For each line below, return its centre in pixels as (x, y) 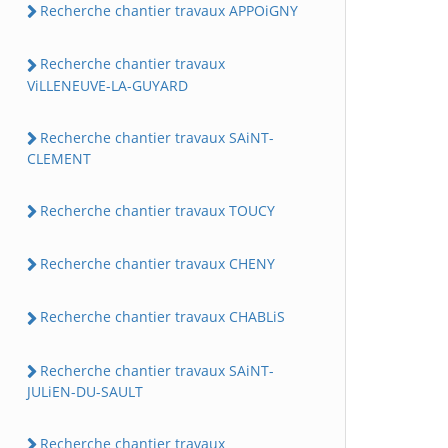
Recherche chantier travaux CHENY (157, 264)
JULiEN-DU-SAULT (85, 391)
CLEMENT (59, 158)
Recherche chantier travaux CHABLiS (162, 317)
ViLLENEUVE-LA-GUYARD (107, 85)
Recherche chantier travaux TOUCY (157, 210)
